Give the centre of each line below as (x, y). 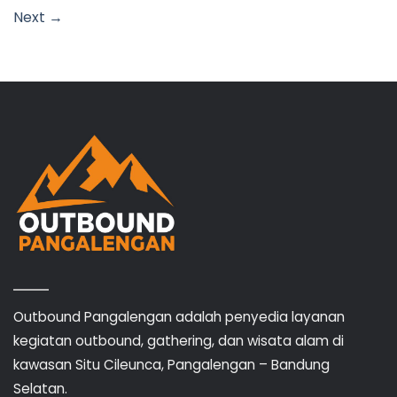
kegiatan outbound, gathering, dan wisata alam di (179, 340)
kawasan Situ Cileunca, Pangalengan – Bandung (171, 364)
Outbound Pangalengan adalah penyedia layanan (179, 316)
